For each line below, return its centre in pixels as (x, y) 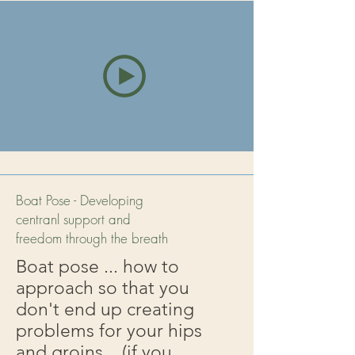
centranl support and (73, 219)
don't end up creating (105, 309)
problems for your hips (109, 331)
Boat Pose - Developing (80, 200)
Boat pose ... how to (97, 267)
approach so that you (103, 288)
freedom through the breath (92, 238)
